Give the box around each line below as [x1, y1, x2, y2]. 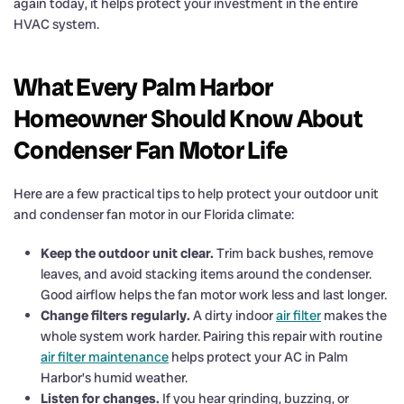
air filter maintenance [41, 347, 169, 366]
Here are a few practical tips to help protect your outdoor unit [14, 184, 379, 203]
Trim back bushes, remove [214, 243, 373, 262]
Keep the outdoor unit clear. [41, 243, 214, 262]
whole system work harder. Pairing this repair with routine [41, 326, 382, 345]
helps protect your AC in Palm [169, 347, 348, 366]
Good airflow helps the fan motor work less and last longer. [41, 285, 387, 304]
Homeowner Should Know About [14, 102, 362, 134]
